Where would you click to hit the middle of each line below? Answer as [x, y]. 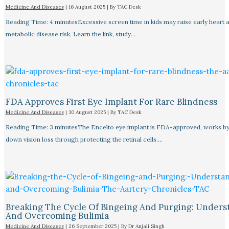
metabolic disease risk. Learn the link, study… [70, 34]
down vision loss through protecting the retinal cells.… [84, 139]
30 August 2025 [88, 112]
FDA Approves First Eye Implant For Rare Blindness [111, 101]
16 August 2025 [87, 7]
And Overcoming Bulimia [57, 215]
